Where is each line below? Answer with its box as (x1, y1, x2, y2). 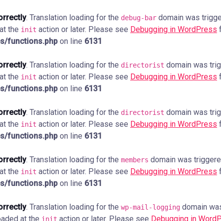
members (121, 156, 148, 164)
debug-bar (121, 14, 156, 22)
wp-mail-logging (121, 203, 180, 211)
